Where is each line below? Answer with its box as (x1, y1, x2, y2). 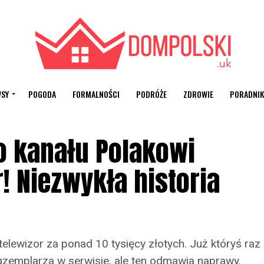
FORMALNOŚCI (72, 88, 120, 100)
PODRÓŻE (136, 88, 167, 100)
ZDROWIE (183, 88, 213, 100)
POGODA (28, 88, 56, 100)
